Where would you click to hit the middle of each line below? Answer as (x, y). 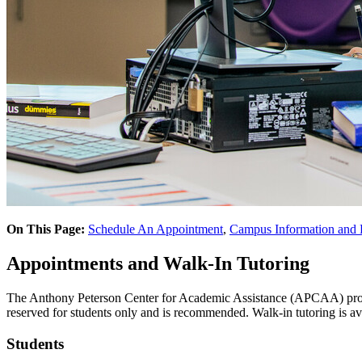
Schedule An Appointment (156, 229)
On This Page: (47, 229)
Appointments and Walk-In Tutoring (158, 264)
